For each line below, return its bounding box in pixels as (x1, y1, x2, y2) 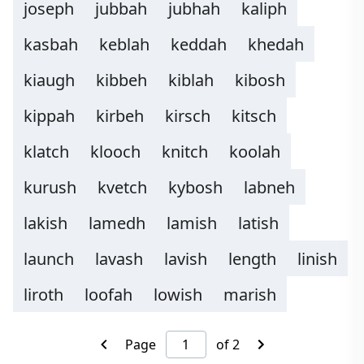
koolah (229, 141, 280, 162)
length (228, 248, 276, 270)
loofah (84, 284, 132, 305)
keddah (171, 33, 227, 55)
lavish (164, 248, 207, 270)
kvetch (97, 176, 147, 198)
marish (223, 284, 276, 305)
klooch (90, 141, 141, 162)
